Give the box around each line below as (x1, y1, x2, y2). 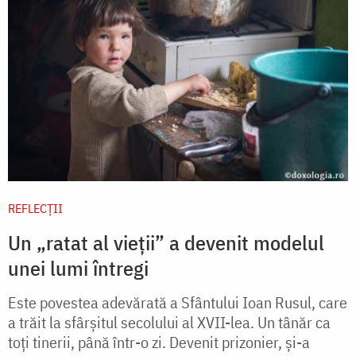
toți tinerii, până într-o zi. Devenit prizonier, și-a (8, 331, 310, 354)
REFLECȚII (8, 200, 63, 217)
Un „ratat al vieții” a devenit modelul (8, 229, 324, 257)
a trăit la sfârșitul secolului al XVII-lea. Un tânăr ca (8, 311, 331, 334)
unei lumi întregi (8, 254, 149, 282)
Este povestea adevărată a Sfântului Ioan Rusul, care (8, 292, 347, 314)
